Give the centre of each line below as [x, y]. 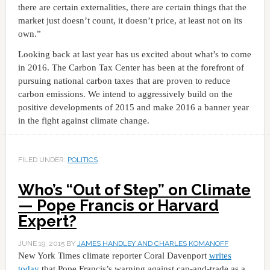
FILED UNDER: [42, 159]
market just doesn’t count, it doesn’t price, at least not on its [130, 20]
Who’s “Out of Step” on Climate [134, 190]
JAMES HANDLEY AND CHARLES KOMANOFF [152, 243]
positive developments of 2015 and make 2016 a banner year [133, 107]
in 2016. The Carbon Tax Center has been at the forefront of [131, 67]
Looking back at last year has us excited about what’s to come [134, 54]
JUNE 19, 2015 [41, 243]
